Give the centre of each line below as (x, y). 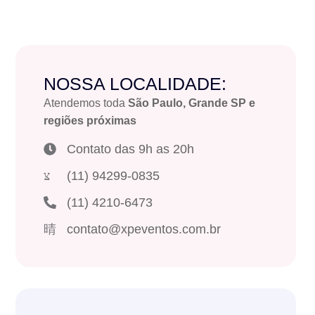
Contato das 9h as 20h (130, 149)
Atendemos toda (86, 103)
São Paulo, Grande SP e (192, 103)
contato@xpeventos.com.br (143, 230)
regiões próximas (90, 121)
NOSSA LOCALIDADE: (135, 84)
